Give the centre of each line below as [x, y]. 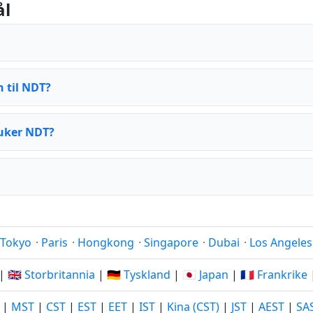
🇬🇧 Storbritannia [51, 275]
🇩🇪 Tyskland [139, 275]
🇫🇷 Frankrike [274, 275]
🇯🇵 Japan [205, 275]
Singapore [171, 242]
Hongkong [106, 242]
